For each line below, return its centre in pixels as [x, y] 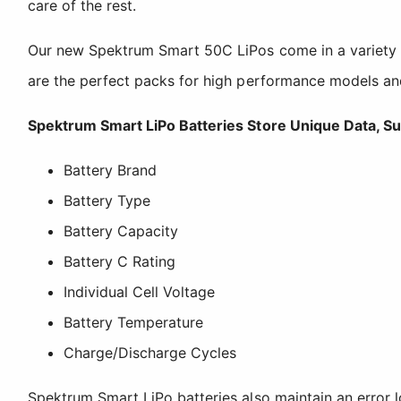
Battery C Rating [120, 261]
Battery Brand [111, 170]
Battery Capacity [121, 230]
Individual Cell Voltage [140, 291]
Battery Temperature [134, 322]
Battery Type [107, 200]
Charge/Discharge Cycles [150, 352]
